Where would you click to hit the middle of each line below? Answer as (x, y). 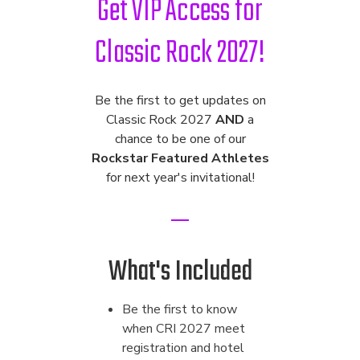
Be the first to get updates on (180, 100)
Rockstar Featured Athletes (180, 158)
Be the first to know (180, 309)
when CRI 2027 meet (184, 328)
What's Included (180, 272)
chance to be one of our (180, 139)
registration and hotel (183, 348)
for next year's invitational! (180, 177)
